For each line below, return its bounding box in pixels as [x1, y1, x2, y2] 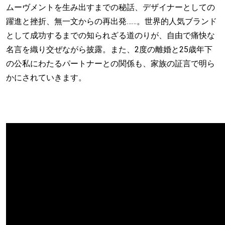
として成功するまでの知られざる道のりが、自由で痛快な [6, 29, 215, 42]
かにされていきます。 [6, 71, 86, 84]
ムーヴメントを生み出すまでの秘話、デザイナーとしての [6, 1, 215, 14]
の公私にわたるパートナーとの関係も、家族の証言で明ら [6, 57, 215, 70]
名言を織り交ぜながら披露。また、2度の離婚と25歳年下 [6, 43, 212, 56]
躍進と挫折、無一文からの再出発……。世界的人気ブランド [6, 15, 217, 28]
